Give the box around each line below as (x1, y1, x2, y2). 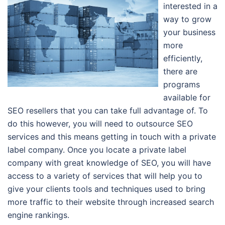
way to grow (163, 14, 211, 25)
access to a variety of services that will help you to (8, 171, 202, 181)
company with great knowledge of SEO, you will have (8, 158, 211, 168)
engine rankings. (8, 210, 69, 220)
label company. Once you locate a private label (8, 145, 186, 155)
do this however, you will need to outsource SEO (8, 119, 193, 129)
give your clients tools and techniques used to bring (8, 184, 205, 194)
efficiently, (163, 53, 202, 64)
